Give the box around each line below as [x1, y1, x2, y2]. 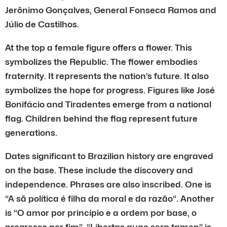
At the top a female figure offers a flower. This [5, 42, 192, 53]
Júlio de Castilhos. [5, 19, 79, 29]
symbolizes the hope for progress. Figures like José [5, 85, 215, 95]
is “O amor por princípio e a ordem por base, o [5, 207, 197, 218]
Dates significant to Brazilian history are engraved [5, 150, 213, 161]
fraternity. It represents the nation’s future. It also [5, 70, 209, 81]
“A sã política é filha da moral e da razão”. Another [5, 193, 214, 204]
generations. [5, 127, 57, 138]
